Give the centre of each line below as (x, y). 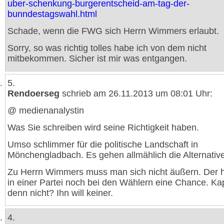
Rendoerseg (33, 93)
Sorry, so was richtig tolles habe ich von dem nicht (107, 48)
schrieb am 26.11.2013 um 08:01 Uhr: (136, 93)
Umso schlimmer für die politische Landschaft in (103, 144)
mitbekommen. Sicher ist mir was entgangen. (97, 58)
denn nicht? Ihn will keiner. (60, 193)
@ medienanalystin (46, 110)
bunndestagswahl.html (52, 14)
